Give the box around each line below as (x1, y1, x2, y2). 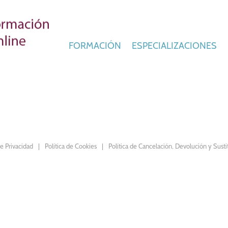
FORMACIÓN (68, 40, 123, 51)
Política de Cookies (45, 142, 97, 151)
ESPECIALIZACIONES (131, 40, 219, 51)
